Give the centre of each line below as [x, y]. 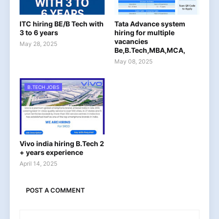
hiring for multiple [144, 33]
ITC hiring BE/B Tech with [62, 24]
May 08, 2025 [133, 62]
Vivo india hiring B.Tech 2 [62, 144]
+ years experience [51, 153]
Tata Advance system [150, 24]
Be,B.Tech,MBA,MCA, [150, 50]
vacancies [131, 42]
